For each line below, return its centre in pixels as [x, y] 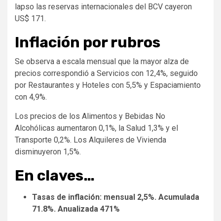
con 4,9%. [31, 97]
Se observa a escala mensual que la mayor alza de [102, 61]
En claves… [55, 175]
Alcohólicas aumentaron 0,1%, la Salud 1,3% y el [96, 128]
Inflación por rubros [88, 42]
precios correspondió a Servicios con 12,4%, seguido [106, 73]
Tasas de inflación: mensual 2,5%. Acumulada [116, 197]
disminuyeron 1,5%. [48, 151]
